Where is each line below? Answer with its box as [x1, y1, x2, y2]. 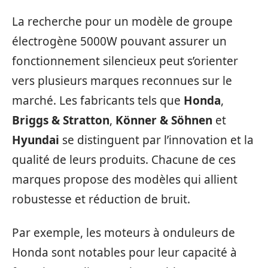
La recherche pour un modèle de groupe [12, 14, 233, 29]
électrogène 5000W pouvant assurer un [12, 33, 227, 49]
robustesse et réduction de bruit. [12, 191, 190, 207]
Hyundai [12, 132, 59, 148]
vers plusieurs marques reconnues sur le [12, 73, 232, 89]
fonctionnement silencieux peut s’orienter [12, 53, 238, 69]
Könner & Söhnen [115, 112, 212, 128]
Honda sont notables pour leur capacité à [12, 244, 237, 260]
